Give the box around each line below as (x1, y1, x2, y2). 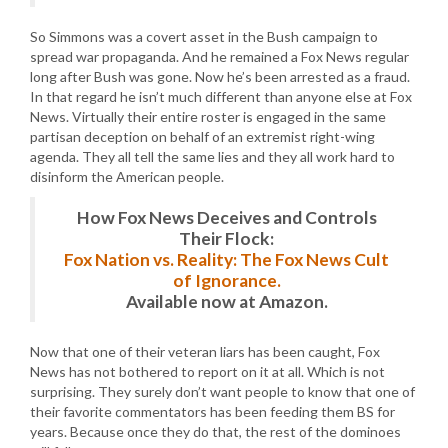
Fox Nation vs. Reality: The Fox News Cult (64, 249, 389, 270)
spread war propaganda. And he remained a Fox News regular (30, 48, 409, 65)
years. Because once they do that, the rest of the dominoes (30, 423, 401, 440)
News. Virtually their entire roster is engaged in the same (30, 108, 386, 125)
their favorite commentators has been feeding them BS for (30, 403, 395, 420)
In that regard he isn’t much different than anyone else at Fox (30, 88, 412, 105)
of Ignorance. (172, 270, 281, 291)
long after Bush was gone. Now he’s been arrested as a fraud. (30, 68, 410, 85)
